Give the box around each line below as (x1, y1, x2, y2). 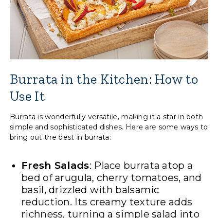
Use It (10, 88, 45, 105)
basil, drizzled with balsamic (21, 184, 160, 196)
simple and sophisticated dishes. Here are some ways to (10, 123, 208, 132)
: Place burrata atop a (89, 160, 193, 172)
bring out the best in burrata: (10, 133, 111, 142)
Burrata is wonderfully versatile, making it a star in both (10, 112, 203, 122)
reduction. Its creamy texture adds (21, 196, 193, 208)
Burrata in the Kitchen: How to (10, 71, 198, 88)
